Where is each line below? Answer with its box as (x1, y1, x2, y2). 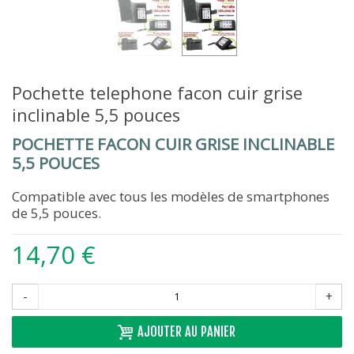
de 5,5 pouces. (12, 204, 101, 223)
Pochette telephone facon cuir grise (12, 81, 303, 105)
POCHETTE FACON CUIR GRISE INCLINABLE (12, 133, 334, 156)
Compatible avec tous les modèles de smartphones (12, 187, 330, 206)
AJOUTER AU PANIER (137, 324, 235, 341)
